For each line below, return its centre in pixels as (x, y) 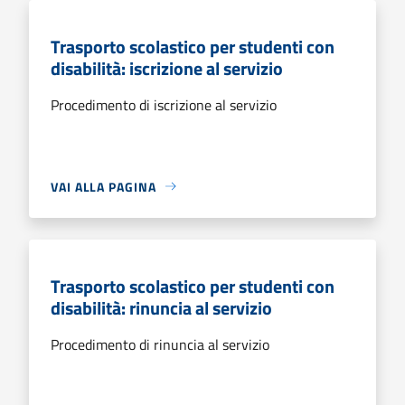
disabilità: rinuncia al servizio (161, 307)
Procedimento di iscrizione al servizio (164, 104)
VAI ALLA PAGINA (104, 186)
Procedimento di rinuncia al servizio (160, 344)
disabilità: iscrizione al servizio (167, 68)
